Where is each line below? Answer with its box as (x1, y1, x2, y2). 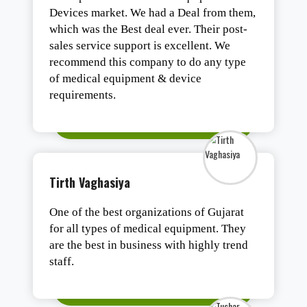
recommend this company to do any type (49, 56, 247, 69)
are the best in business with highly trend (49, 238, 249, 252)
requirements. (49, 88, 116, 102)
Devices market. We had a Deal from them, (49, 6, 256, 20)
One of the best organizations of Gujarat (49, 206, 245, 219)
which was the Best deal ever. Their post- (49, 23, 248, 36)
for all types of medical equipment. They (49, 222, 247, 236)
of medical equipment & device (49, 72, 202, 86)
